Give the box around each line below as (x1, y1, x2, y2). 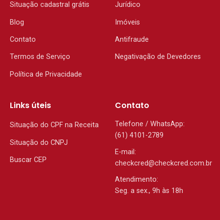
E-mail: (114, 147, 136, 156)
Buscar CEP (10, 156, 47, 165)
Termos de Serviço (10, 53, 70, 61)
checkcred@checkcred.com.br (114, 159, 212, 167)
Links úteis (10, 99, 51, 111)
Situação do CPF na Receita (10, 121, 99, 130)
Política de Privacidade (10, 70, 82, 79)
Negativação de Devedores (114, 53, 201, 61)
